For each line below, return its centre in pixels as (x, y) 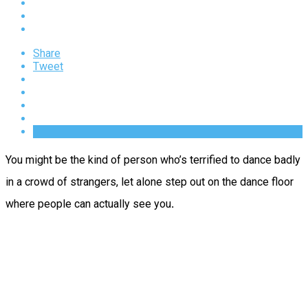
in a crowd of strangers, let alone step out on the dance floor (150, 182)
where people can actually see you (88, 204)
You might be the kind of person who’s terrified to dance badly (153, 160)
